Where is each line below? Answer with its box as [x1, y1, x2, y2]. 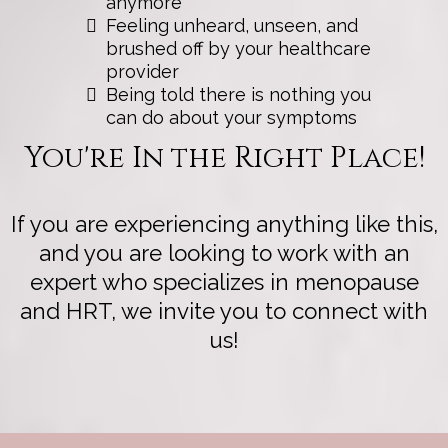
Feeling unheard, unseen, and [106, 15, 358, 36]
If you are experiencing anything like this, [10, 211, 438, 237]
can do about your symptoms [106, 107, 357, 128]
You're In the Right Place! [23, 139, 425, 178]
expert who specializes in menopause [29, 269, 419, 295]
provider [106, 61, 179, 82]
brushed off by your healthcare [106, 38, 371, 59]
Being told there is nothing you [106, 84, 371, 105]
